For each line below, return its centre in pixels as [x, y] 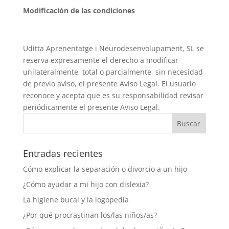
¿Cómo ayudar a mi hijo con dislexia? [86, 184]
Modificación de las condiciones [79, 10]
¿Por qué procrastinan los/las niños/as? [90, 215]
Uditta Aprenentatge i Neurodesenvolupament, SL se [113, 48]
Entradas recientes [63, 153]
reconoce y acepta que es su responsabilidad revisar [113, 95]
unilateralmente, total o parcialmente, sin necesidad [113, 72]
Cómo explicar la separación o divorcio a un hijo [105, 169]
